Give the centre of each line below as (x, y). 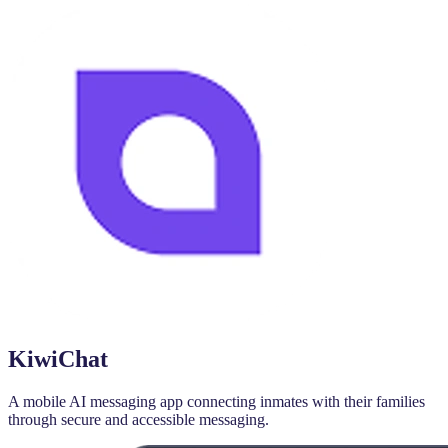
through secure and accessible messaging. (138, 420)
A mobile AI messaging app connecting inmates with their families (216, 402)
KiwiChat (58, 359)
